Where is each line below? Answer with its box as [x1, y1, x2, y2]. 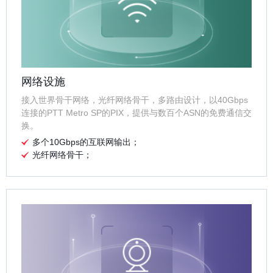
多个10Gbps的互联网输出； [32, 137, 140, 147]
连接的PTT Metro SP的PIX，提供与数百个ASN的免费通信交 [21, 108, 252, 118]
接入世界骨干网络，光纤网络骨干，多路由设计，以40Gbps [21, 95, 248, 105]
